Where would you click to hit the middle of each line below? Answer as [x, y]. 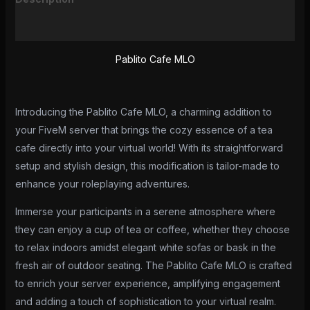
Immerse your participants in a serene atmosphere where [145, 212]
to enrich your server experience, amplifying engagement [147, 284]
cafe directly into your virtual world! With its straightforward [149, 148]
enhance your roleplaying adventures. [102, 184]
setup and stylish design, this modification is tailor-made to [147, 166]
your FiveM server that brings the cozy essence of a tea [144, 130]
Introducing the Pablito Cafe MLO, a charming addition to [143, 112]
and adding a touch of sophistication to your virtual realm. [145, 302]
